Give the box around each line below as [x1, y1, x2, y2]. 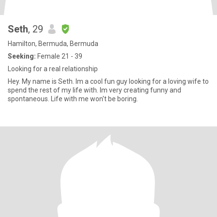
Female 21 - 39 [36, 52, 82, 60]
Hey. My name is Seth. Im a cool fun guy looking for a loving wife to [8, 77, 209, 85]
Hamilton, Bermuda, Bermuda [8, 40, 98, 47]
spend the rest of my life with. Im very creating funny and [8, 86, 181, 94]
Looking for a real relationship [8, 65, 98, 73]
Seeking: [8, 52, 36, 60]
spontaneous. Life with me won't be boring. [8, 95, 138, 103]
